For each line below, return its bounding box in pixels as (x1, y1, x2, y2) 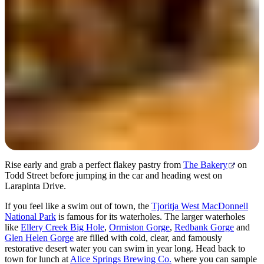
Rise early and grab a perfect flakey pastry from (5, 159, 183, 170)
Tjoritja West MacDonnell (151, 200, 248, 211)
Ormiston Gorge (109, 222, 170, 232)
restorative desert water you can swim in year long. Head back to (5, 243, 245, 253)
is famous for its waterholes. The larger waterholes (56, 211, 245, 222)
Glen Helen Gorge (5, 232, 74, 243)
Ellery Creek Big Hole (21, 222, 104, 232)
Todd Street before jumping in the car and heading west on (5, 170, 222, 180)
